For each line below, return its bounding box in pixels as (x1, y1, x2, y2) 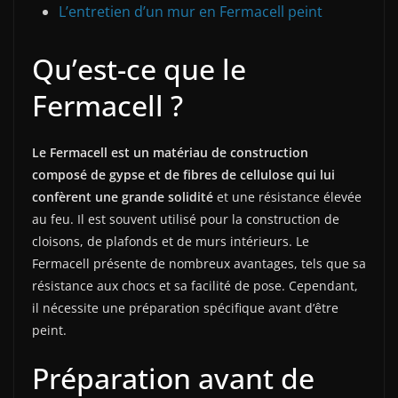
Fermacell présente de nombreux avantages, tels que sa (32, 255, 366, 273)
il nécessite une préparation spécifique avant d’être (32, 299, 338, 317)
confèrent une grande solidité (32, 188, 213, 206)
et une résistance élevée (213, 188, 362, 206)
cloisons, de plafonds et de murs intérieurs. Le (32, 233, 309, 251)
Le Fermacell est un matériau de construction (32, 144, 308, 162)
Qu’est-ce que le (32, 50, 246, 89)
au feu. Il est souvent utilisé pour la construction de (32, 211, 339, 228)
